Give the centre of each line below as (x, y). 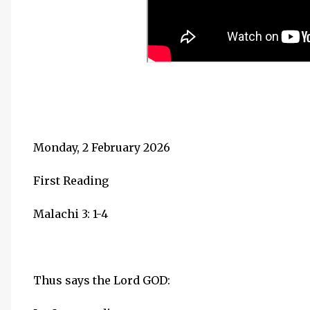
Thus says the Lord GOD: (102, 280)
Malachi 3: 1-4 (71, 214)
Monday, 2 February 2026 (102, 147)
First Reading (71, 181)
